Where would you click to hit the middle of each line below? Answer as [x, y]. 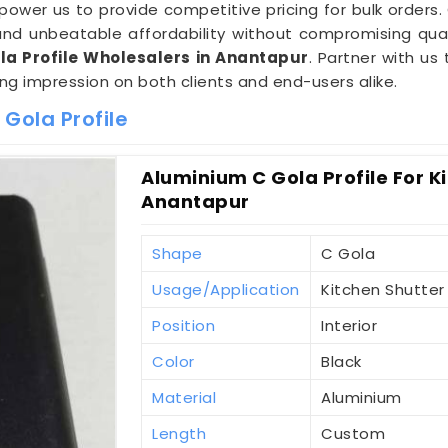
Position [184, 326]
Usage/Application [226, 290]
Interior [349, 326]
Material [184, 398]
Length [179, 434]
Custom [353, 434]
